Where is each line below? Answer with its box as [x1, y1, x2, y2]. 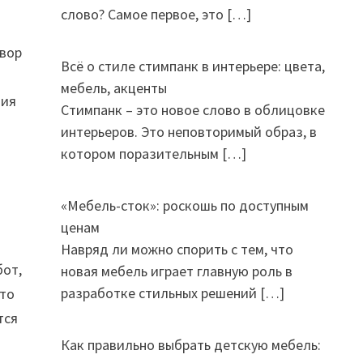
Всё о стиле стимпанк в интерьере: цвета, [60, 57, 325, 75]
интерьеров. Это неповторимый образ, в [60, 122, 317, 141]
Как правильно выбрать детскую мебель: [60, 335, 321, 354]
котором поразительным [60, 144, 222, 163]
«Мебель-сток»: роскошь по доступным [60, 196, 309, 215]
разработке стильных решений [60, 284, 260, 302]
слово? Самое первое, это [60, 5, 227, 23]
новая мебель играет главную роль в [60, 262, 293, 280]
